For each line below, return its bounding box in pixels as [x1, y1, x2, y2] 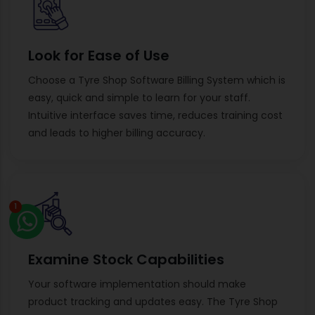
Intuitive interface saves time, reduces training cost [28, 108, 283, 122]
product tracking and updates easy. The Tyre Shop [28, 294, 278, 309]
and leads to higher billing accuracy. [28, 125, 205, 140]
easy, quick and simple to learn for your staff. [28, 90, 250, 105]
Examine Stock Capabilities [28, 249, 224, 269]
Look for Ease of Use [28, 45, 169, 65]
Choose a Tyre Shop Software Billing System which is [28, 72, 285, 87]
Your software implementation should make [28, 276, 246, 291]
